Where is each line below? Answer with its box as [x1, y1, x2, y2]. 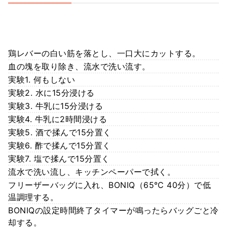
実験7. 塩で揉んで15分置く [8, 153, 110, 164]
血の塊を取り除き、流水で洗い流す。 [8, 61, 150, 71]
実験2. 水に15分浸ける [8, 87, 95, 98]
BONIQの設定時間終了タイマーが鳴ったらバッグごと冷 [8, 205, 219, 215]
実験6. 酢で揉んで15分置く [8, 140, 111, 150]
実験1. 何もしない [8, 74, 75, 85]
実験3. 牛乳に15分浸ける [8, 100, 103, 111]
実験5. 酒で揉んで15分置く [8, 127, 111, 137]
